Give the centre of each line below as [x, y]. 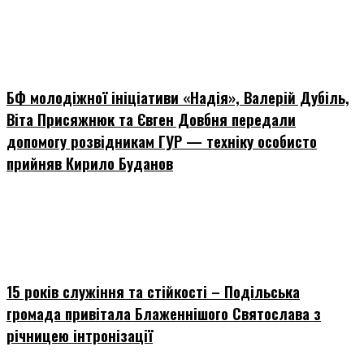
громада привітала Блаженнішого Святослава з [164, 313]
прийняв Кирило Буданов [90, 163]
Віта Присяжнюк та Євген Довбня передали [151, 119]
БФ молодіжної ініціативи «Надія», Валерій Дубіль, [178, 97]
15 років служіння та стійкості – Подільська [153, 291]
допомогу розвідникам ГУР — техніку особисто [162, 141]
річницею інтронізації [80, 335]
